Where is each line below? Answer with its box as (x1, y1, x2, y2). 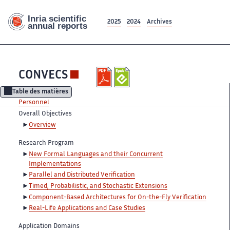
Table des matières (12, 89, 68, 95)
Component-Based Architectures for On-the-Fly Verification (29, 194, 206, 201)
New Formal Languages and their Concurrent (29, 151, 163, 158)
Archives (146, 19, 172, 25)
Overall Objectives (18, 111, 72, 118)
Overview (29, 122, 56, 128)
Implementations (29, 161, 81, 167)
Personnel (18, 100, 49, 106)
